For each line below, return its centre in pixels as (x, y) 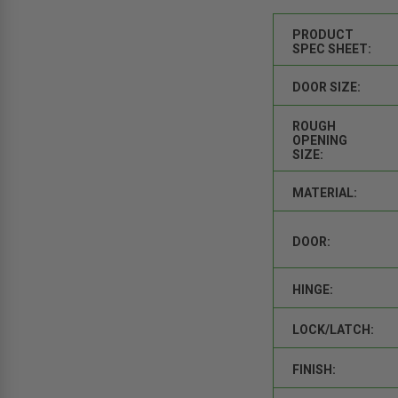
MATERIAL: (325, 192)
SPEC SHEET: (332, 48)
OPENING (320, 140)
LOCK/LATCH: (334, 329)
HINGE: (313, 289)
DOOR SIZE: (327, 87)
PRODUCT (323, 34)
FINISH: (314, 369)
